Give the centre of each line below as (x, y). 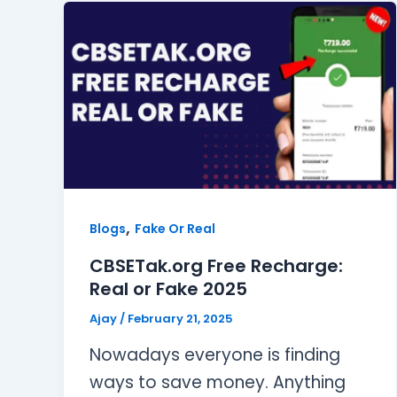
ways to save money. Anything (217, 382)
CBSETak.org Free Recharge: (216, 266)
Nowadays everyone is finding (214, 355)
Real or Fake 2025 (168, 289)
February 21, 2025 (180, 319)
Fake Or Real (175, 229)
